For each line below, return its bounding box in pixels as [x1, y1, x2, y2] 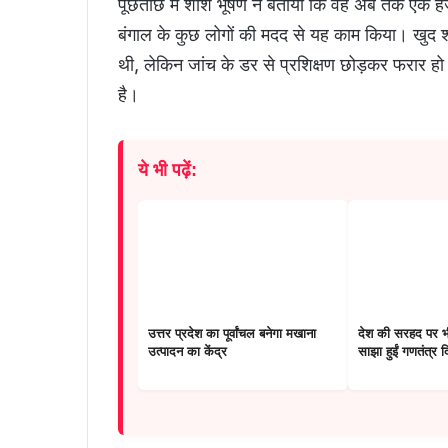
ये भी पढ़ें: [138, 160, 197, 181]
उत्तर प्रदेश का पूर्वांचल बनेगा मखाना [148, 326, 316, 342]
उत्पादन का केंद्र [148, 344, 227, 360]
